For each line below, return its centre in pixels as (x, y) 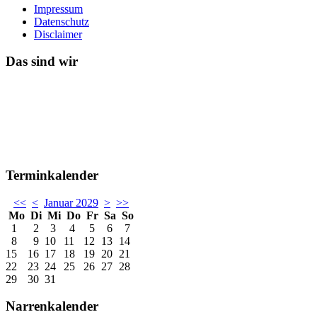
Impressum (58, 8)
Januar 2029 (71, 202)
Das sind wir (42, 62)
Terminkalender (52, 175)
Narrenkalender (52, 306)
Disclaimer (58, 34)
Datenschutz (62, 21)
